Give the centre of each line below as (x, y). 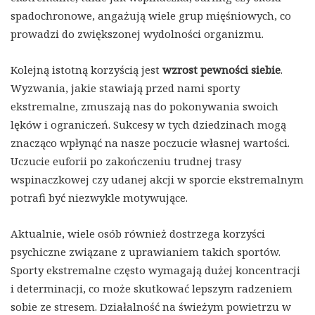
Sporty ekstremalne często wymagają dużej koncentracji (155, 270)
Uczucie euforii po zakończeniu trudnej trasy (126, 161)
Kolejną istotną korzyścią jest (86, 70)
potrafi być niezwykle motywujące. (99, 198)
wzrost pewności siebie (221, 70)
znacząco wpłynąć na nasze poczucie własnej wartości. (150, 143)
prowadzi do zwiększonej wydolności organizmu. (137, 34)
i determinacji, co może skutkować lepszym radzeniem (152, 289)
